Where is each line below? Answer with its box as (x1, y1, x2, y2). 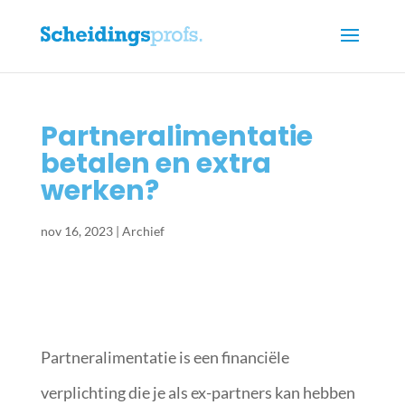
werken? (40, 172, 159, 210)
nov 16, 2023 (40, 223, 113, 239)
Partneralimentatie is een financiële (40, 347, 289, 367)
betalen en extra (40, 145, 271, 183)
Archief (121, 223, 165, 239)
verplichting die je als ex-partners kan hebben (40, 382, 355, 402)
